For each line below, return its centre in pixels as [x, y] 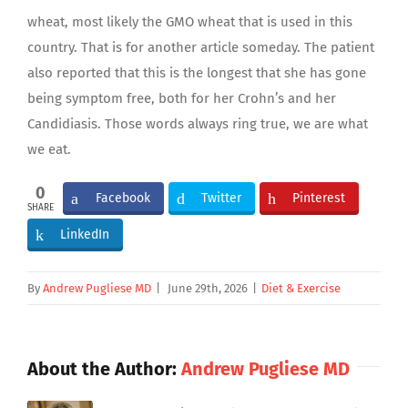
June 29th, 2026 [208, 288]
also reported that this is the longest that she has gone [197, 73]
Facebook [123, 198]
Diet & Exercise [301, 288]
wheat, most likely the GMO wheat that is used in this [190, 22]
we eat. [49, 149]
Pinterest [319, 198]
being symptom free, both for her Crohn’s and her [182, 98]
